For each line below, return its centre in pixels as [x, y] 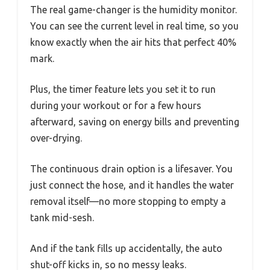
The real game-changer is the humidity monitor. [133, 9]
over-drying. [56, 138]
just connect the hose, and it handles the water [132, 185]
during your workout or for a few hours [116, 105]
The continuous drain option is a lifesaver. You [131, 168]
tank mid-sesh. [62, 217]
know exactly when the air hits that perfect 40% [133, 42]
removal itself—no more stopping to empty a [128, 201]
